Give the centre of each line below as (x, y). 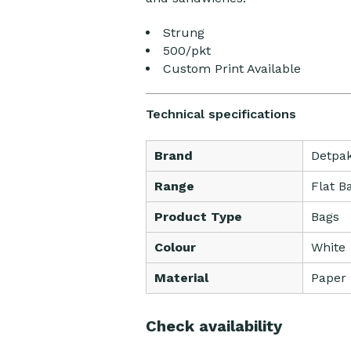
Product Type (198, 217)
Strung (183, 33)
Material (181, 278)
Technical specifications (221, 114)
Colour (175, 247)
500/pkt (186, 51)
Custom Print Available (232, 69)
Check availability (213, 326)
